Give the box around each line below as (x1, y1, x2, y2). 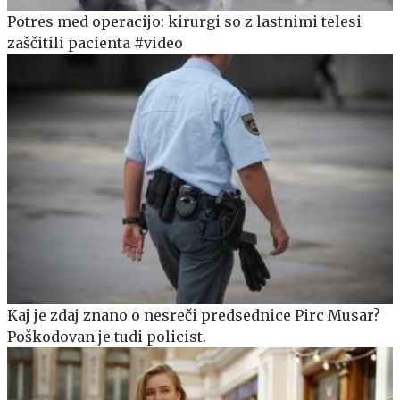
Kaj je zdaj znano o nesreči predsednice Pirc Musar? (7, 305, 380, 324)
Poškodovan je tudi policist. (7, 327, 206, 346)
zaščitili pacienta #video (7, 33, 183, 52)
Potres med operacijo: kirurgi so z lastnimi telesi (7, 12, 362, 30)
